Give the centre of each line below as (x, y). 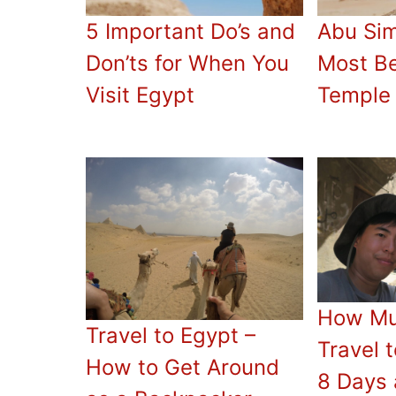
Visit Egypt (140, 95)
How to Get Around (183, 368)
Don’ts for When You (187, 63)
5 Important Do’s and (190, 31)
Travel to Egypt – (171, 336)
